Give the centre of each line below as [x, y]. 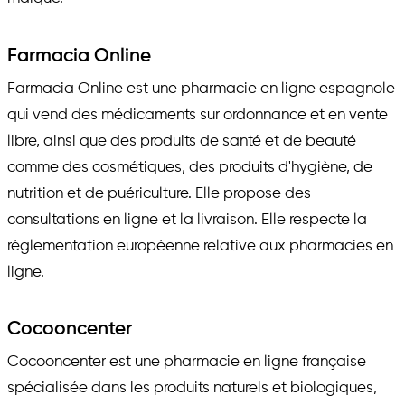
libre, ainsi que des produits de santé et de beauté [182, 141]
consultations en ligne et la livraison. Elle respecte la [187, 220]
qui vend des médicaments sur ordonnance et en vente [198, 115]
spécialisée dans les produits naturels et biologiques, [192, 388]
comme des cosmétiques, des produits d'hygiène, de [190, 167]
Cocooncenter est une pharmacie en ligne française [187, 362]
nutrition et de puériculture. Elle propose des [159, 193]
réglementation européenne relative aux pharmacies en [200, 246]
